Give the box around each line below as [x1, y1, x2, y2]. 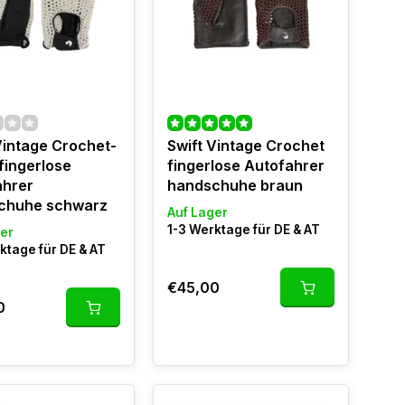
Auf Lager [166, 205, 228, 220]
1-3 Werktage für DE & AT [166, 222, 320, 237]
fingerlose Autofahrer [166, 156, 325, 174]
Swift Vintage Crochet [166, 137, 325, 155]
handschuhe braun [166, 176, 303, 194]
